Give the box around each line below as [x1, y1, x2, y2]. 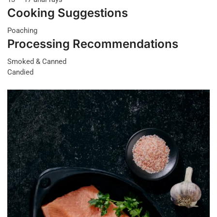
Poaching [7, 26, 37, 35]
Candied [7, 68, 33, 77]
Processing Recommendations [7, 37, 178, 51]
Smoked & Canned [7, 57, 66, 66]
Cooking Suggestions [7, 6, 128, 20]
